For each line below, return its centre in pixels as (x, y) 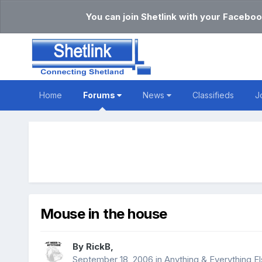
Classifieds (213, 95)
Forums (100, 95)
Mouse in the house (104, 214)
